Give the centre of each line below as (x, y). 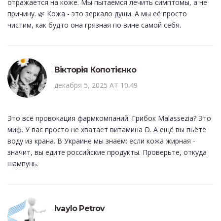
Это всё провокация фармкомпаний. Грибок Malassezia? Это (109, 118)
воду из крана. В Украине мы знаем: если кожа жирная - (101, 141)
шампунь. (23, 164)
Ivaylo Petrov (80, 209)
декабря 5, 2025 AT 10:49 (96, 85)
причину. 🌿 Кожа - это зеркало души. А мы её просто (97, 14)
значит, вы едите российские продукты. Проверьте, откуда (107, 152)
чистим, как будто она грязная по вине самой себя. (94, 25)
